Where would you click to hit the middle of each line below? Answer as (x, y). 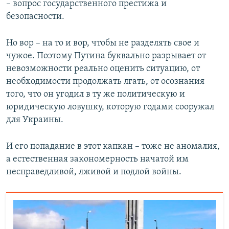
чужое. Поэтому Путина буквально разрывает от (106, 56)
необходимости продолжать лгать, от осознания (105, 81)
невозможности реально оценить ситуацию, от (103, 68)
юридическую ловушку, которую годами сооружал (110, 107)
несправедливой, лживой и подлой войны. (94, 172)
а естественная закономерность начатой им (97, 159)
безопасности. (35, 16)
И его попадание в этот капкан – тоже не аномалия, (113, 146)
